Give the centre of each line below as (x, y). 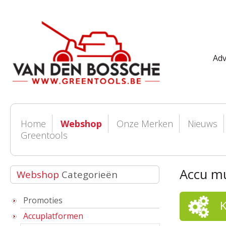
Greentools (44, 135)
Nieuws (203, 124)
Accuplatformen (53, 216)
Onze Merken (145, 124)
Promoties (43, 201)
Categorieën (88, 174)
